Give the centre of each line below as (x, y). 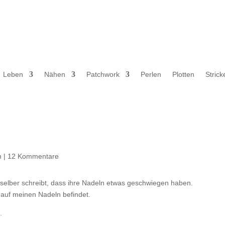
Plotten (183, 74)
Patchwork (103, 74)
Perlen (151, 74)
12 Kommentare (33, 156)
